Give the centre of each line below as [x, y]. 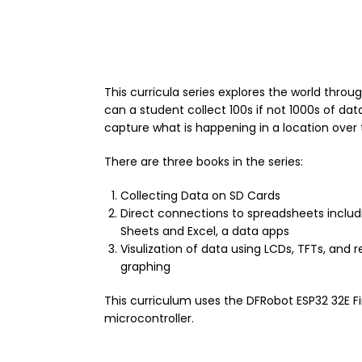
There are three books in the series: [204, 162]
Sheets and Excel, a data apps [205, 232]
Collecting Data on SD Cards [200, 196]
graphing [145, 267]
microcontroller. [149, 319]
